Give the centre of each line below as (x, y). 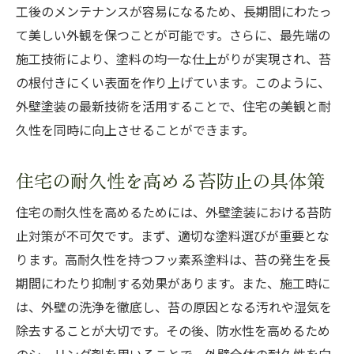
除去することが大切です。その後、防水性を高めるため (173, 331)
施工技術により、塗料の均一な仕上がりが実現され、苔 (173, 59)
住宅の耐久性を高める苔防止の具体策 (170, 180)
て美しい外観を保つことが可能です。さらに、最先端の (173, 36)
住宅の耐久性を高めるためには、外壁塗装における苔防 (174, 213)
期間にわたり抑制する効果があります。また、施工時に (173, 284)
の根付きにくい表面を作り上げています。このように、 (173, 83)
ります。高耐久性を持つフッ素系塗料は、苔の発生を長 (173, 260)
